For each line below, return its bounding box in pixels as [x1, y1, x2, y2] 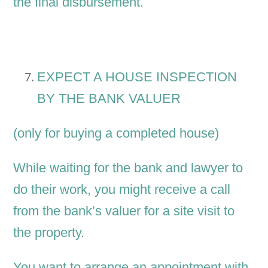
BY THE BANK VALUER [37, 91, 181, 106]
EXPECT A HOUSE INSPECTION [37, 69, 237, 85]
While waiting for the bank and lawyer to [13, 160, 243, 176]
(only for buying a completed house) [13, 126, 220, 141]
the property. [13, 225, 85, 240]
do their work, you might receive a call [13, 182, 231, 197]
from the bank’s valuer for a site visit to [13, 203, 235, 219]
